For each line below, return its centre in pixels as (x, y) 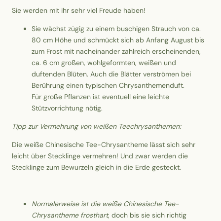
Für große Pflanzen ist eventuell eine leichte (100, 97)
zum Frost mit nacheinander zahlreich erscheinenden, (116, 52)
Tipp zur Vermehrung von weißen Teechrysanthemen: (96, 127)
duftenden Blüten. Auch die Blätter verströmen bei (111, 74)
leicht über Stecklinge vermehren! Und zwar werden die (100, 156)
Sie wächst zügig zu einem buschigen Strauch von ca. (116, 29)
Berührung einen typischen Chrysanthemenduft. (108, 86)
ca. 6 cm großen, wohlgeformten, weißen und (104, 63)
